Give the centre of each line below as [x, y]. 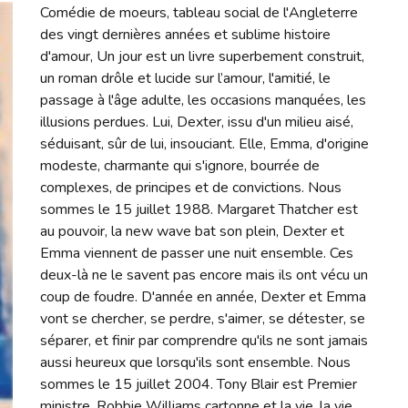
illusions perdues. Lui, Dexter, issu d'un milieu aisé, [197, 122]
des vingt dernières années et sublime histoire [186, 34]
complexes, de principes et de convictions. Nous [191, 187]
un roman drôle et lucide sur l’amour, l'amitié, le [186, 78]
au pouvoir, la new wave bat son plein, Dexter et [193, 231]
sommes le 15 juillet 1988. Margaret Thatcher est [199, 209]
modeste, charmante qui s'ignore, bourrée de [180, 165]
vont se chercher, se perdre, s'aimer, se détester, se [203, 318]
